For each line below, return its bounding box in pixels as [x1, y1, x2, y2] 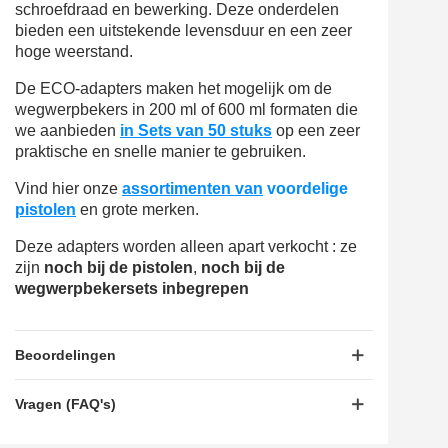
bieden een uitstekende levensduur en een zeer [15, 22, 352, 40]
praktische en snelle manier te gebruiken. [15, 143, 306, 161]
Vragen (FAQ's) [15, 396, 116, 413]
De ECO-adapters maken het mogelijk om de [15, 80, 332, 98]
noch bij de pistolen [44, 259, 193, 277]
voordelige [263, 180, 348, 198]
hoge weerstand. [15, 43, 133, 61]
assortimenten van [122, 180, 263, 198]
